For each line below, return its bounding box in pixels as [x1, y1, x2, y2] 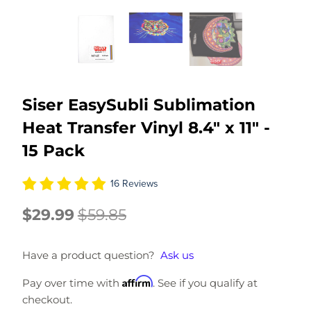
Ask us [160, 249, 194, 262]
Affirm [121, 275, 153, 288]
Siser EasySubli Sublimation [22, 95, 255, 115]
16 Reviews [110, 178, 158, 190]
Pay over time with [22, 276, 122, 290]
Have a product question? [22, 249, 155, 262]
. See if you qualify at [152, 276, 258, 290]
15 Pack [22, 141, 85, 161]
